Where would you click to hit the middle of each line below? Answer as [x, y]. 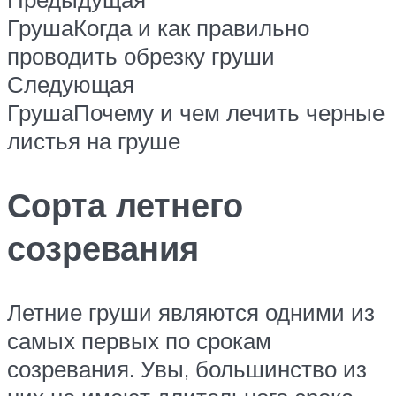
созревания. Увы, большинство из [187, 368]
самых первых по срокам [139, 340]
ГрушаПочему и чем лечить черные [196, 113]
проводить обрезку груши [141, 56]
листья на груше [94, 141]
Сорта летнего [125, 205]
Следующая [71, 84]
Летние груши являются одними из [191, 312]
